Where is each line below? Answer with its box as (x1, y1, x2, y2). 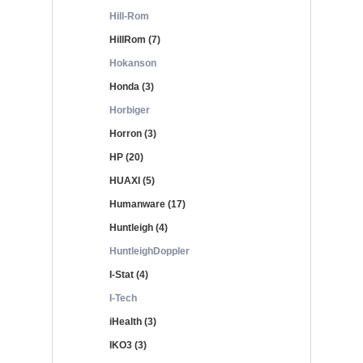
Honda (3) (109, 81, 154, 92)
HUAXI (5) (109, 175, 155, 186)
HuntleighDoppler (109, 246, 190, 257)
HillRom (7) (109, 34, 160, 45)
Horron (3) (109, 128, 156, 139)
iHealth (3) (109, 316, 156, 327)
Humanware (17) (109, 199, 186, 210)
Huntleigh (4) (109, 222, 168, 233)
